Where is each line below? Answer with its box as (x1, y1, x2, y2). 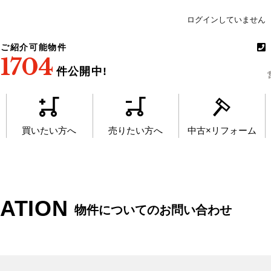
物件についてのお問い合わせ (74, 203, 232, 217)
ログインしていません (187, 15, 266, 24)
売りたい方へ (108, 125, 163, 135)
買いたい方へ (22, 125, 77, 135)
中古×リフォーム (187, 125, 256, 135)
